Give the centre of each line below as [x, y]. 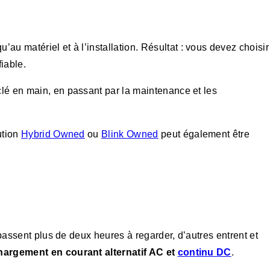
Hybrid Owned [53, 134]
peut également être [204, 134]
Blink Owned [130, 134]
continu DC [204, 252]
